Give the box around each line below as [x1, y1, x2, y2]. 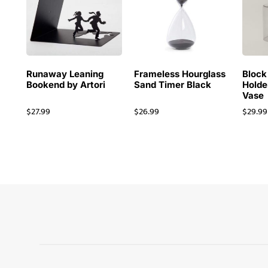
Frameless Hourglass [134, 68, 226, 80]
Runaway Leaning [26, 68, 103, 80]
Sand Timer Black [134, 78, 212, 90]
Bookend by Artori [26, 78, 105, 90]
